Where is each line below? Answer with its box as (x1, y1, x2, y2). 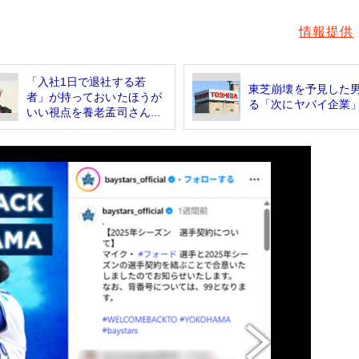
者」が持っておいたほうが (26, 90, 163, 103)
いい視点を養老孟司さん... (26, 105, 161, 119)
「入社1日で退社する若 (26, 75, 147, 88)
